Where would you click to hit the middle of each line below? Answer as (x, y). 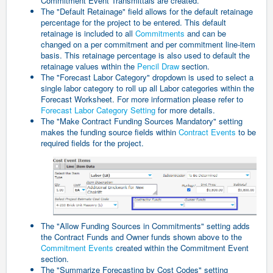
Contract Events (207, 132)
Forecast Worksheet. (79, 99)
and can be (205, 34)
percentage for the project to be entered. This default (133, 23)
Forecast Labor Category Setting (98, 110)
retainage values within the (89, 66)
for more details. (186, 110)
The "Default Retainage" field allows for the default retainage (147, 12)
